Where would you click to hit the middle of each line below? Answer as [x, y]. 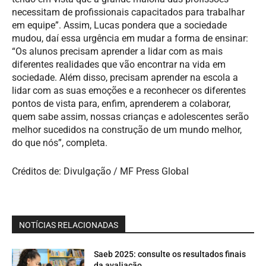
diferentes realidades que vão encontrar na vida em [119, 64]
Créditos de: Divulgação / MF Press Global [102, 171]
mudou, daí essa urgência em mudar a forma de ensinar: [130, 38]
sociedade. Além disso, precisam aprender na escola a [125, 77]
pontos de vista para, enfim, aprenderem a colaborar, [121, 103]
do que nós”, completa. [60, 142]
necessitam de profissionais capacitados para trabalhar [128, 12]
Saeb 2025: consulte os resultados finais [170, 254]
